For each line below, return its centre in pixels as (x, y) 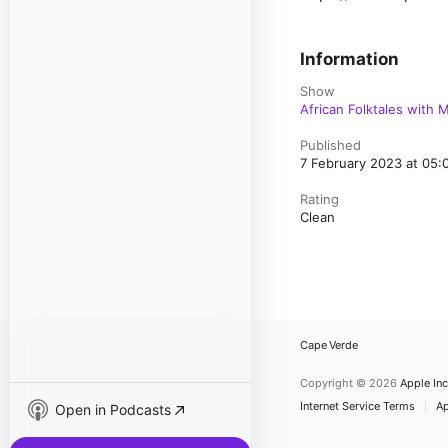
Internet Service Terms (357, 406)
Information (349, 59)
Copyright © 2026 (348, 383)
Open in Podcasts (113, 409)
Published (330, 145)
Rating (319, 199)
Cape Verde (329, 345)
